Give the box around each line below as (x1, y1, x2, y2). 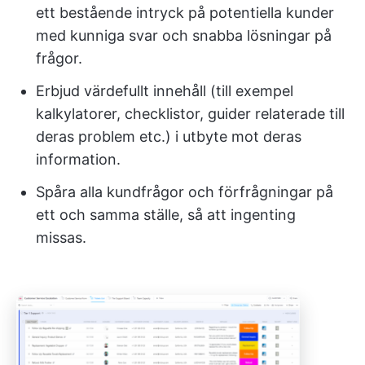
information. (36, 151, 121, 169)
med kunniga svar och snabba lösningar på (36, 27, 332, 45)
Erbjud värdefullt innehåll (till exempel (36, 82, 293, 100)
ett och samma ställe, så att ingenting (36, 206, 296, 224)
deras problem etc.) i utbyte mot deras (36, 128, 301, 146)
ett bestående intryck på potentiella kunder (36, 4, 334, 22)
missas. (36, 229, 86, 247)
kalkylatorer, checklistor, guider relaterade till (36, 105, 345, 123)
